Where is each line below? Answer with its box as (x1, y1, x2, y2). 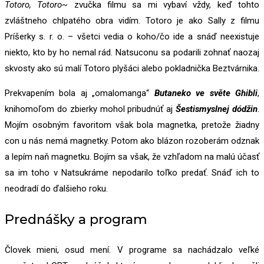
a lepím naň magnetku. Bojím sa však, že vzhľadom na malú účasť (5, 151, 259, 162)
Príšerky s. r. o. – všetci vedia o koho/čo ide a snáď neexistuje (5, 31, 259, 42)
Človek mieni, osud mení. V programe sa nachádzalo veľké (5, 245, 259, 256)
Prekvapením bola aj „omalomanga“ (5, 87, 154, 98)
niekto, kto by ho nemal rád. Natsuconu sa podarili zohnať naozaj (5, 47, 259, 58)
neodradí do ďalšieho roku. (5, 183, 108, 194)
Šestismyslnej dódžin (176, 103, 258, 114)
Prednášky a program (5, 211, 147, 228)
